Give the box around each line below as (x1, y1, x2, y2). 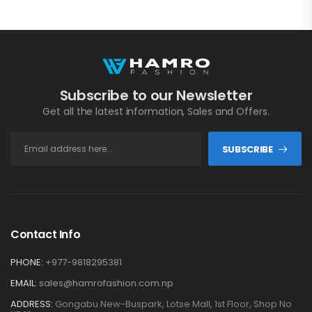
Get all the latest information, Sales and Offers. (42, 104, 270, 118)
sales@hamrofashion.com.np (39, 276, 173, 290)
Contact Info (10, 226, 81, 242)
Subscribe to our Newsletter (59, 86, 253, 105)
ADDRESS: (10, 297, 53, 311)
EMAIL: (10, 276, 37, 290)
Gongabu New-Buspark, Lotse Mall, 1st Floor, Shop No (55, 297, 292, 311)
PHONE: (10, 256, 43, 269)
